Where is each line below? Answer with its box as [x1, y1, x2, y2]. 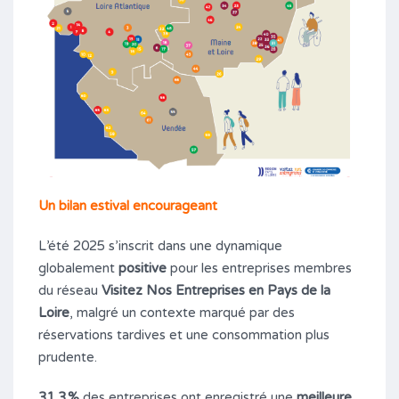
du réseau [38, 281, 102, 298]
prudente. [38, 348, 97, 365]
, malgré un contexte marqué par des [69, 304, 295, 321]
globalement [38, 259, 118, 276]
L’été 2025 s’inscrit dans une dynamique [38, 237, 282, 254]
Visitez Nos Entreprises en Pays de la [102, 281, 330, 298]
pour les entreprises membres [167, 259, 352, 276]
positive [118, 259, 167, 276]
